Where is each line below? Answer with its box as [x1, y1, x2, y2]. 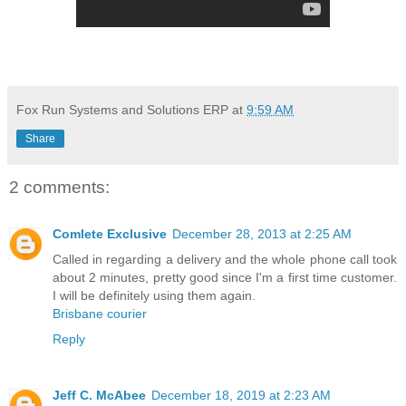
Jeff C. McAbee [53, 388, 146, 403]
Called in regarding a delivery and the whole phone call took [53, 252, 397, 267]
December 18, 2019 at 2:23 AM [151, 388, 331, 403]
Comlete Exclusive [53, 227, 167, 242]
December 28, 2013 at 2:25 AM [172, 227, 352, 242]
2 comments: [9, 177, 110, 197]
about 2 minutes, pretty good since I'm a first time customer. [53, 270, 397, 285]
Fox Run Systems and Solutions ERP [16, 101, 228, 117]
